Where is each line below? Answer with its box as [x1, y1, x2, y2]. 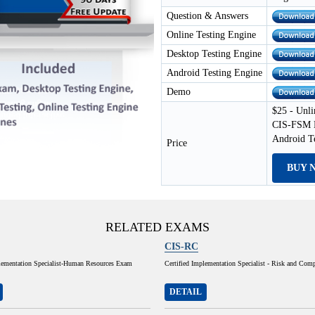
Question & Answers [167, 11, 248, 21]
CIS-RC [165, 241, 198, 252]
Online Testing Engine [167, 30, 256, 40]
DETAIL [169, 287, 202, 297]
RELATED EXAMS [105, 220, 210, 234]
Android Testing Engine [167, 67, 262, 78]
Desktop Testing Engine [167, 49, 262, 59]
